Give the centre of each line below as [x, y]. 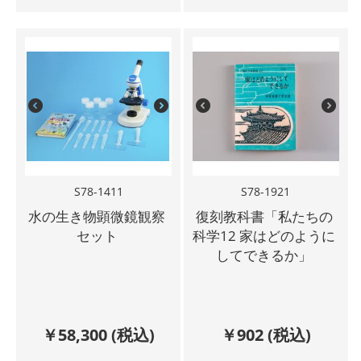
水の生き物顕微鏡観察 [97, 216]
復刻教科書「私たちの [264, 216]
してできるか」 [264, 255]
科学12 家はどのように [264, 236]
